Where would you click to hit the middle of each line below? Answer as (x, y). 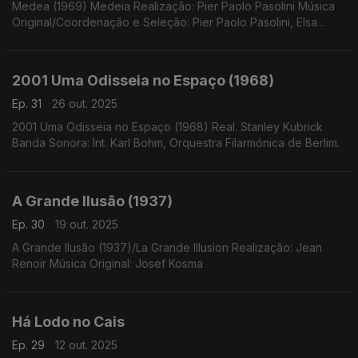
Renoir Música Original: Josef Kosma (107, 263)
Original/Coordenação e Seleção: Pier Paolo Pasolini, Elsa (165, 22)
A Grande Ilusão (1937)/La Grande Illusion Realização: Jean (167, 247)
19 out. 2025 (87, 224)
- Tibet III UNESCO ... (65, 54)
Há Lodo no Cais (68, 322)
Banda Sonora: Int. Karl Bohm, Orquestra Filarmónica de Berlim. (225, 143)
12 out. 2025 (86, 345)
